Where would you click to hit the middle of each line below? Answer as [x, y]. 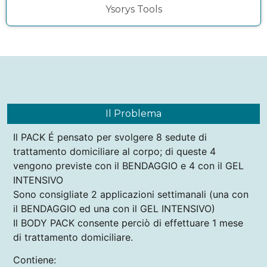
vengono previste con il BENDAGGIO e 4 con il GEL [128, 165]
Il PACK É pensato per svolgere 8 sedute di [110, 137]
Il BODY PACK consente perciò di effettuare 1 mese [128, 223]
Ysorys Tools [133, 9]
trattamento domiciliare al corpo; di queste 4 [114, 151]
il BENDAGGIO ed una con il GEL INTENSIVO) [114, 208]
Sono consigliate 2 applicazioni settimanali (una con [131, 194]
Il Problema [133, 113]
